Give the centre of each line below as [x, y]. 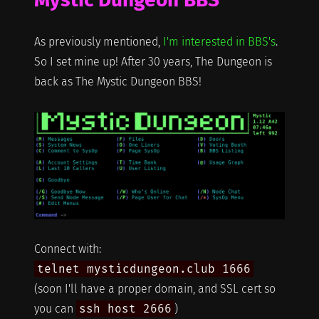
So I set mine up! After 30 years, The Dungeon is [153, 61]
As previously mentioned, [98, 41]
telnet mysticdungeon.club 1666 [143, 269]
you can [55, 309]
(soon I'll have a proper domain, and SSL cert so [155, 289]
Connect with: [67, 249]
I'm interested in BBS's [219, 41]
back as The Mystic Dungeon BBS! [117, 81]
